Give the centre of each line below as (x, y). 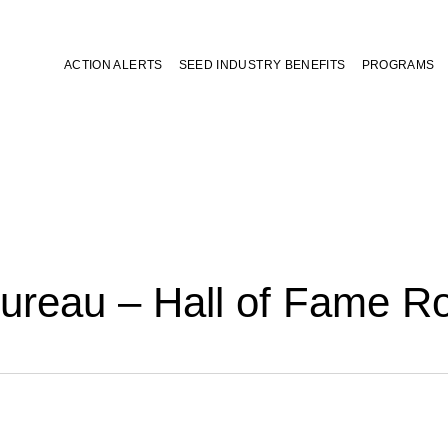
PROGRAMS (398, 65)
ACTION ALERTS (113, 65)
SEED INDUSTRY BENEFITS (262, 65)
